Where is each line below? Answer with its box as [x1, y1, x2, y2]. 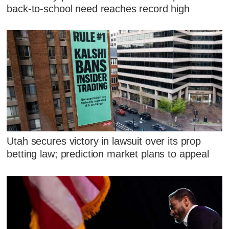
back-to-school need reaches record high [7, 3, 190, 14]
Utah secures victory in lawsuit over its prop [7, 135, 201, 147]
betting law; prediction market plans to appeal [7, 148, 209, 160]
